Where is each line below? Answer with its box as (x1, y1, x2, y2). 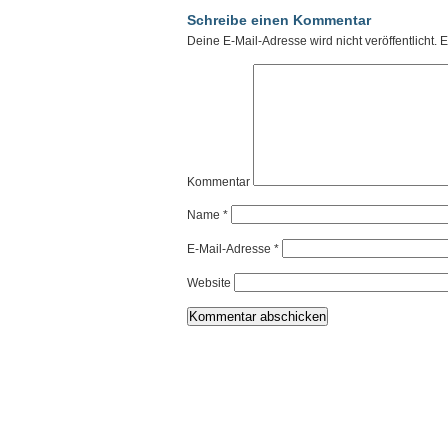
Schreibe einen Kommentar (187, 12, 371, 28)
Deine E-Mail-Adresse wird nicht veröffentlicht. (187, 34, 437, 48)
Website (187, 276, 231, 290)
